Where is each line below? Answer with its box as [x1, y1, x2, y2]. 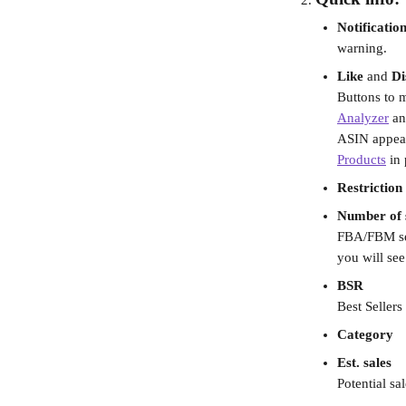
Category [337, 326, 393, 342]
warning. [337, 40, 387, 55]
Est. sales [337, 354, 391, 370]
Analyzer [337, 110, 389, 125]
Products [337, 151, 386, 167]
